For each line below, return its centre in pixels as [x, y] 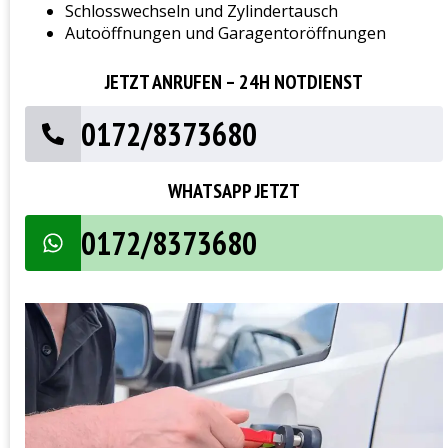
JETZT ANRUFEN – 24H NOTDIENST [234, 82]
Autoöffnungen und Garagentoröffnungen [225, 33]
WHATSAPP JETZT [234, 191]
